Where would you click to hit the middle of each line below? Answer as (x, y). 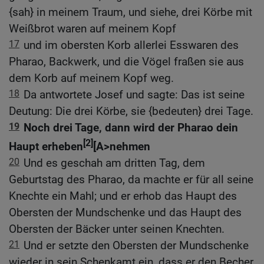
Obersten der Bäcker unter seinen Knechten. (117, 229)
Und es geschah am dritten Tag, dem (114, 163)
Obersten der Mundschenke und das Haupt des (125, 213)
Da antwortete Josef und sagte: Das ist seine (134, 94)
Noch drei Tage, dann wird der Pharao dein (131, 127)
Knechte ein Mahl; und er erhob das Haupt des (123, 196)
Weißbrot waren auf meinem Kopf (93, 28)
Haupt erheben (46, 147)
